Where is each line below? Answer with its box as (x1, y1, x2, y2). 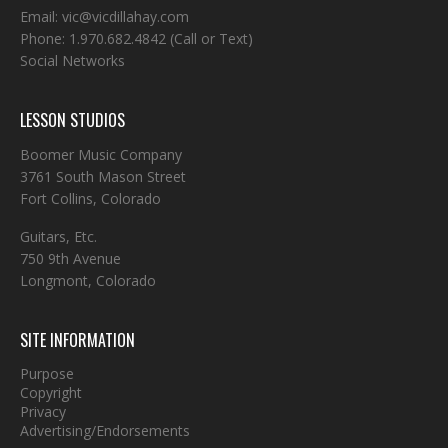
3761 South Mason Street (20, 167, 186, 186)
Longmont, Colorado (20, 271, 156, 290)
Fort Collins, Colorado (20, 189, 161, 208)
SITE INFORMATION (20, 328, 135, 352)
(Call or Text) (166, 29, 253, 48)
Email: (20, 7, 62, 26)
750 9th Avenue (20, 249, 121, 268)
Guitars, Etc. (20, 227, 97, 246)
